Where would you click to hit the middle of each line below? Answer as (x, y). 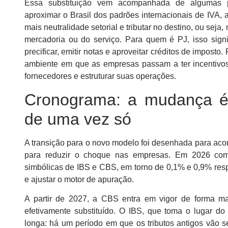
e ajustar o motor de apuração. (79, 179)
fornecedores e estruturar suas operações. (100, 76)
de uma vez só (78, 119)
